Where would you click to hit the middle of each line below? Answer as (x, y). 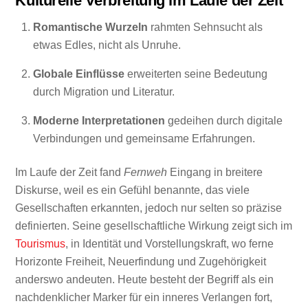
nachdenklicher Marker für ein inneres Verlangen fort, (144, 297)
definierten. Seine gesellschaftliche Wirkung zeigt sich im (154, 225)
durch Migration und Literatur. (104, 92)
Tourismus (41, 243)
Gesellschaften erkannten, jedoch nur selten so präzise (149, 208)
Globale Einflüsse (79, 74)
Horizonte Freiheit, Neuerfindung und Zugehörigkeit (141, 261)
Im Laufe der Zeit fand (70, 172)
